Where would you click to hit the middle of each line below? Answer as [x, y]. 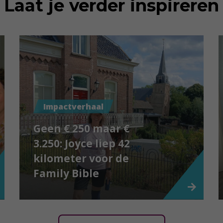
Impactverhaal [73, 106]
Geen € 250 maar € [81, 128]
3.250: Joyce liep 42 [81, 143]
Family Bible [67, 173]
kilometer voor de [81, 158]
